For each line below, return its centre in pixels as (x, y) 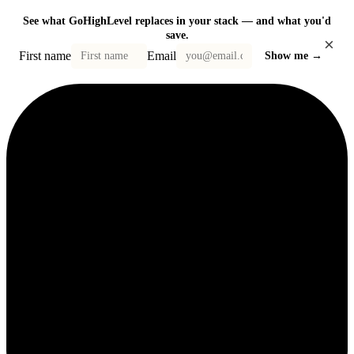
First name (45, 55)
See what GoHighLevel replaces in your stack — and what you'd (177, 21)
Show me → (294, 56)
